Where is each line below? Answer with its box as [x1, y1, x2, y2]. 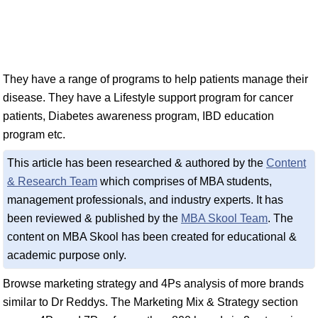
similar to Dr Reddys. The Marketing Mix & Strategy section [3, 296, 298, 308]
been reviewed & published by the [7, 212, 181, 224]
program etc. [3, 128, 65, 141]
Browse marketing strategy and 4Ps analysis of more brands [3, 278, 304, 290]
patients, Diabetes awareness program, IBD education [3, 110, 274, 122]
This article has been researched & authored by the [7, 157, 266, 169]
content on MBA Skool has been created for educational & [7, 231, 297, 243]
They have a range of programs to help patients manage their [3, 73, 308, 85]
